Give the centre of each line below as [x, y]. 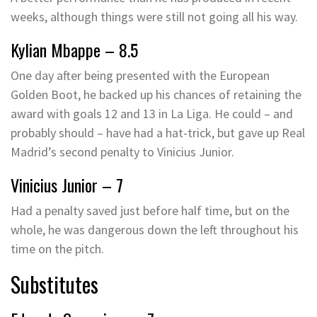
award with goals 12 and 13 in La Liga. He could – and [152, 114]
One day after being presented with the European [140, 75]
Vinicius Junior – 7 [67, 185]
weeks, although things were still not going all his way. [154, 17]
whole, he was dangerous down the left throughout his [155, 230]
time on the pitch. [57, 249]
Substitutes [54, 284]
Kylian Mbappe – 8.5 [74, 50]
